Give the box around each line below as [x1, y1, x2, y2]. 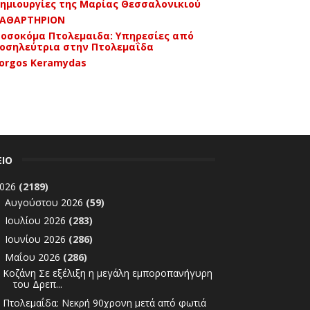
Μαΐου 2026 [5, 250, 64, 264]
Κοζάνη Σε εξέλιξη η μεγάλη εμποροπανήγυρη [2, 266, 212, 280]
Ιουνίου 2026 [5, 232, 69, 246]
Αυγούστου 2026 [5, 195, 86, 209]
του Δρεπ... [12, 277, 62, 291]
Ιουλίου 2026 [5, 214, 69, 227]
